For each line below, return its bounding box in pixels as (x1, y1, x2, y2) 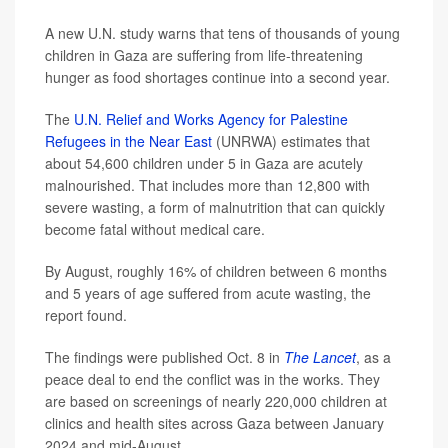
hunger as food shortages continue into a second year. (45, 67, 390, 87)
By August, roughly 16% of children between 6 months (45, 261, 387, 281)
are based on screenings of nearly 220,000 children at (45, 391, 387, 411)
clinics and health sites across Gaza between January (45, 413, 384, 433)
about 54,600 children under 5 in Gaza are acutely (45, 153, 363, 173)
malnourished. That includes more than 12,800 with (45, 175, 370, 195)
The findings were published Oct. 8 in (45, 347, 284, 367)
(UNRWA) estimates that (212, 131, 370, 151)
